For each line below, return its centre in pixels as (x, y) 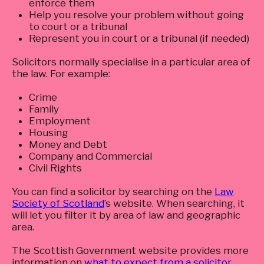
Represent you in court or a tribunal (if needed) (139, 38)
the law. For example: (61, 74)
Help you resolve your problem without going (136, 15)
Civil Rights (55, 168)
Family (44, 109)
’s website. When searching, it (174, 203)
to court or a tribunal (78, 27)
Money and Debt (68, 144)
